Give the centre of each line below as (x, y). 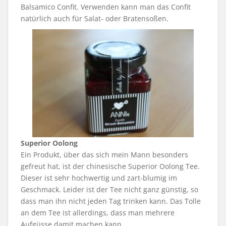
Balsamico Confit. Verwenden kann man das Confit (106, 7)
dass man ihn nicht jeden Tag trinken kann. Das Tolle (111, 201)
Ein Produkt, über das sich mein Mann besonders (104, 154)
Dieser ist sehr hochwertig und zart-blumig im (99, 178)
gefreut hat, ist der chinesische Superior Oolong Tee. (110, 166)
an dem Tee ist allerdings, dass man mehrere (98, 212)
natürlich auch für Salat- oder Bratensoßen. (95, 19)
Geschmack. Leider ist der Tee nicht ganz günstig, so (109, 189)
